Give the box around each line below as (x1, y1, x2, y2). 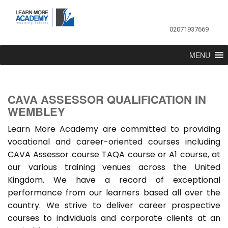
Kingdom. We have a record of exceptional (8, 174, 220, 186)
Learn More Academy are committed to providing (8, 123, 220, 135)
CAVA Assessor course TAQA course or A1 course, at (8, 149, 220, 161)
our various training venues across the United (8, 161, 220, 174)
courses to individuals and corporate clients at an (8, 212, 220, 224)
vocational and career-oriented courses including (8, 136, 220, 148)
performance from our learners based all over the (8, 187, 220, 199)
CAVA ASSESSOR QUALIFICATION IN (8, 91, 206, 108)
